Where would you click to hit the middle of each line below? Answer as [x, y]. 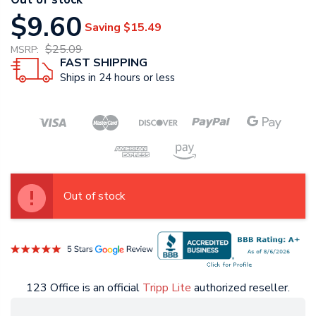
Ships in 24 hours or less [117, 78]
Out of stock [95, 196]
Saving [103, 27]
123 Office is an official [84, 287]
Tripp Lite [167, 287]
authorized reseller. [241, 287]
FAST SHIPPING [104, 63]
